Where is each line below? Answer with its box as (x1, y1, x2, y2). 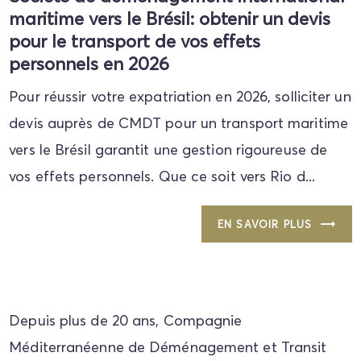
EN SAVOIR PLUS (217, 217, 313, 230)
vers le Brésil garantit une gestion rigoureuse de (9, 140, 328, 160)
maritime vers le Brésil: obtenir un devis (9, 7, 331, 31)
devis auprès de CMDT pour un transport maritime (9, 114, 348, 133)
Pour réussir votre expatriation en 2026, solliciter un (9, 87, 351, 106)
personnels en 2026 (9, 52, 170, 76)
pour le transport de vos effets (9, 30, 261, 53)
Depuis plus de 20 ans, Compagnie (9, 310, 243, 330)
